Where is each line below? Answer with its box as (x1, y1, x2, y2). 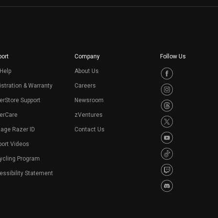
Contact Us (74, 126, 105, 133)
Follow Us (160, 53, 186, 60)
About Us (74, 68, 99, 75)
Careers (74, 82, 96, 90)
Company (74, 53, 100, 60)
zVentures (74, 111, 103, 119)
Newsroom (74, 97, 104, 104)
